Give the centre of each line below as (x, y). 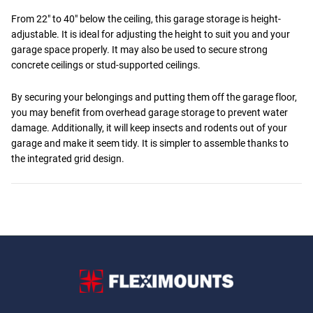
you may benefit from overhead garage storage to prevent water (150, 112)
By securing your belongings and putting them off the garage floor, (154, 97)
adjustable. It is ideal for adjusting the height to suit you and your (151, 34)
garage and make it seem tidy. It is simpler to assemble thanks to (150, 143)
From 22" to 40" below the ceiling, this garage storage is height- (146, 19)
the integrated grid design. (68, 158)
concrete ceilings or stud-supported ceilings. (106, 65)
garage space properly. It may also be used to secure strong (139, 49)
